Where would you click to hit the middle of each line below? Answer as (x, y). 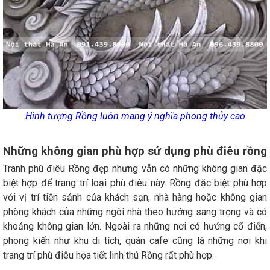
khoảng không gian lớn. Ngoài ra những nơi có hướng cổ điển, (135, 227)
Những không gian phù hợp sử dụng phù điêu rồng (135, 151)
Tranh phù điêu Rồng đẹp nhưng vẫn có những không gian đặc (135, 169)
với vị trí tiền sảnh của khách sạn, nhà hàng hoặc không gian (135, 198)
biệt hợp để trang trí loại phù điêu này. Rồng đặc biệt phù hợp (135, 183)
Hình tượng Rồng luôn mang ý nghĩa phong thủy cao (135, 116)
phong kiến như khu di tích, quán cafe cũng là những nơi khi (135, 241)
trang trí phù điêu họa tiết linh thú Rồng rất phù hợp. (108, 256)
